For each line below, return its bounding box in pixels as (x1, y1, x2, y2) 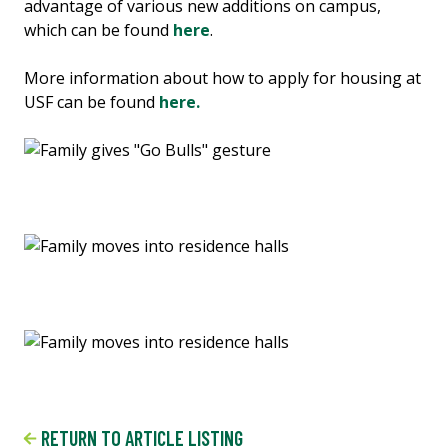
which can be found (24, 18, 169, 41)
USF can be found (24, 90, 159, 113)
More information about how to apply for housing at (24, 66, 421, 89)
